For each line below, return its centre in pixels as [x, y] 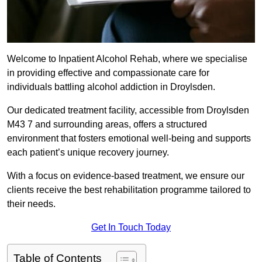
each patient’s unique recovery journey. [88, 153]
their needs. [31, 204]
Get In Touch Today [131, 227]
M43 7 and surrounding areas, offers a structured [107, 125]
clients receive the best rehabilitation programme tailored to [129, 190]
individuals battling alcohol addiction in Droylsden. [111, 87]
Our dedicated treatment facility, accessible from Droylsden [128, 111]
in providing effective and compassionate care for [108, 73]
